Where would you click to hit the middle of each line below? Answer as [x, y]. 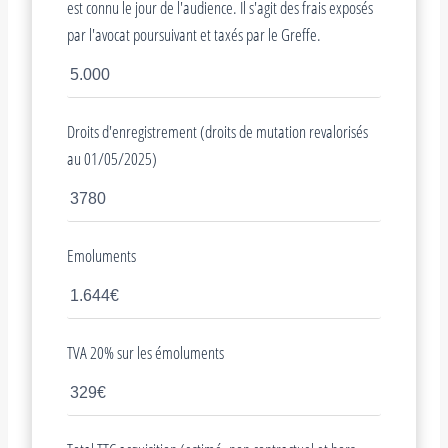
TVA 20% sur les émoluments [145, 352]
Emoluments [101, 255]
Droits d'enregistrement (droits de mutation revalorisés [217, 131]
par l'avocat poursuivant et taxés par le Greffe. [194, 34]
